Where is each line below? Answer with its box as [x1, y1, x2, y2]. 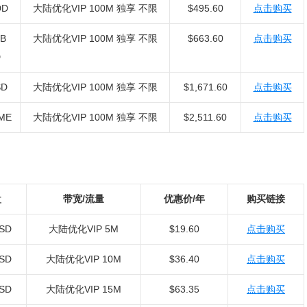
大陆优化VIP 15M [46, 284, 121, 295]
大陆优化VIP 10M [46, 254, 121, 265]
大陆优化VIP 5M [49, 223, 119, 234]
